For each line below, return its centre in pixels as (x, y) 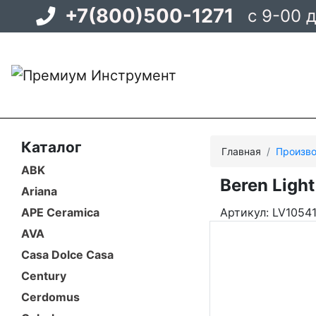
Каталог (51, 147)
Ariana (39, 191)
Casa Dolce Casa (67, 254)
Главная (241, 151)
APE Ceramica (60, 212)
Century (44, 275)
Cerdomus (50, 297)
